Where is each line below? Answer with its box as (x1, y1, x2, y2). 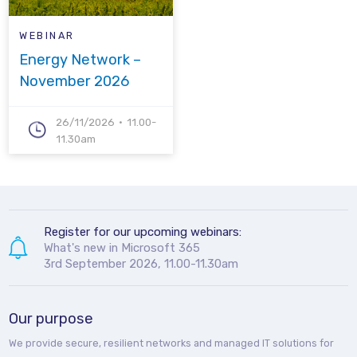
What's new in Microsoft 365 (44, 241, 201, 256)
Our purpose (9, 310, 94, 328)
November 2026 (19, 72, 130, 90)
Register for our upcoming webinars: (44, 225, 242, 240)
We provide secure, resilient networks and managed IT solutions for (9, 337, 335, 350)
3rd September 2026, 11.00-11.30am (44, 257, 239, 272)
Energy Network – (19, 50, 142, 69)
